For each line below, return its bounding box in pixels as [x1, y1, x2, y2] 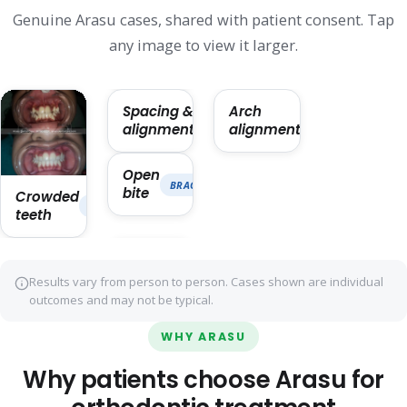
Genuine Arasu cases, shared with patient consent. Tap [13, 9, 394, 31]
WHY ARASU [161, 328, 246, 344]
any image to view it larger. [109, 35, 298, 56]
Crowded [15, 186, 79, 206]
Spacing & [122, 102, 194, 122]
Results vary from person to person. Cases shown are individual [29, 273, 384, 290]
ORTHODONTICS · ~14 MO [203, 114, 334, 128]
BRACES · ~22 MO [169, 177, 257, 192]
